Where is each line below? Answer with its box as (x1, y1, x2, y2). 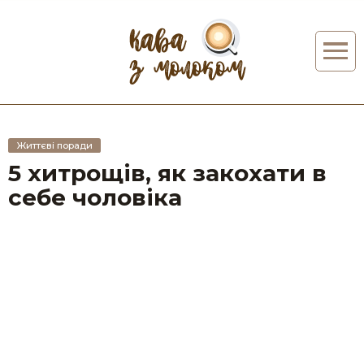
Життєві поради (16, 139, 93, 151)
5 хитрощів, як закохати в (8, 159, 327, 188)
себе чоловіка (8, 184, 182, 212)
